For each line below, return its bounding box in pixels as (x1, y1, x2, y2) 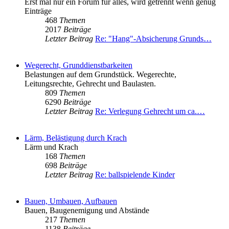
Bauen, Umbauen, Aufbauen (25, 197, 117, 206)
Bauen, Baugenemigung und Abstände (25, 206, 149, 215)
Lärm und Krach (25, 143, 78, 152)
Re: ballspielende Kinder (95, 170, 175, 179)
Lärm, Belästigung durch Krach (25, 133, 127, 143)
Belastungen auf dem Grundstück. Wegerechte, (25, 70, 176, 79)
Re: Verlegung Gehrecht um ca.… (95, 107, 205, 116)
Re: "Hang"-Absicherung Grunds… (95, 34, 212, 43)
